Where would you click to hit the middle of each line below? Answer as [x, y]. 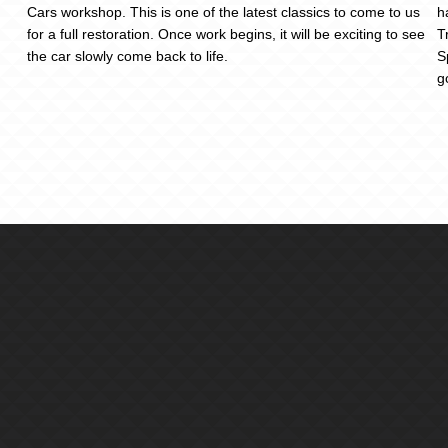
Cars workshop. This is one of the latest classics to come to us [223, 11]
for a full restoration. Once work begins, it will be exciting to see [226, 33]
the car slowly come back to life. [127, 55]
